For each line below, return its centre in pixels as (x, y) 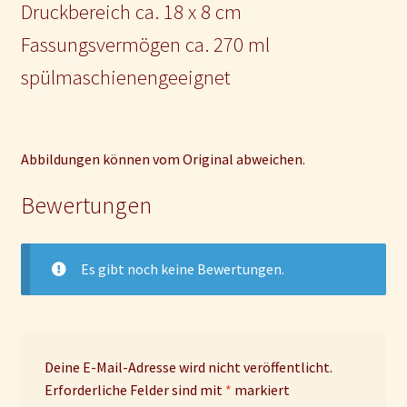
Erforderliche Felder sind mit (134, 390)
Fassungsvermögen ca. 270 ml (145, 45)
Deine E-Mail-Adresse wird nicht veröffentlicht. (188, 367)
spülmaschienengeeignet (125, 78)
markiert (260, 390)
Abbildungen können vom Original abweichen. (163, 159)
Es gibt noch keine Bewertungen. (182, 268)
